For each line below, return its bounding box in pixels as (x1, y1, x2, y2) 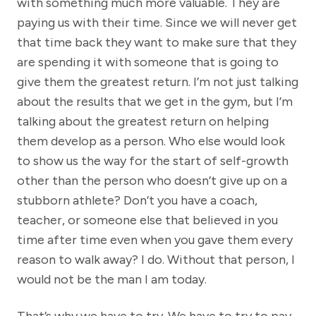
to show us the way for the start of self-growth (17, 153, 288, 169)
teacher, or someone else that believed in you (17, 212, 278, 229)
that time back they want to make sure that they (17, 35, 296, 51)
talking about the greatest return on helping (17, 114, 269, 130)
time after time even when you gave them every (17, 232, 293, 248)
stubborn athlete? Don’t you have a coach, (17, 193, 257, 209)
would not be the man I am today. (17, 272, 207, 288)
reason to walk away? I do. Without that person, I (17, 252, 295, 268)
